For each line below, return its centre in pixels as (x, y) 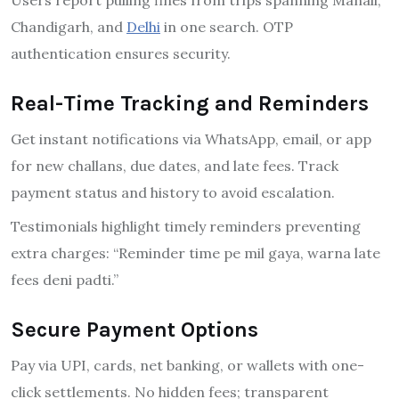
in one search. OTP (227, 26)
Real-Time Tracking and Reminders (190, 103)
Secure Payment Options (134, 329)
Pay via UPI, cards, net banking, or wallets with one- (187, 365)
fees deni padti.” (65, 279)
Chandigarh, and (69, 26)
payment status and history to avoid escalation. (173, 192)
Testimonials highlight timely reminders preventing (186, 226)
